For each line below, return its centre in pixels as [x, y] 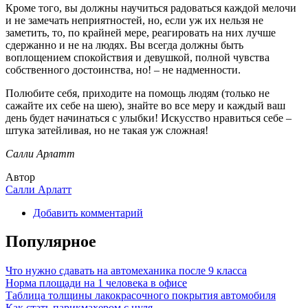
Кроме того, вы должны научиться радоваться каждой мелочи [151, 8]
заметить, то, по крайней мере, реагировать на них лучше [141, 32]
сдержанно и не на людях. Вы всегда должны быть [124, 45]
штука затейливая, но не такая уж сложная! [107, 130]
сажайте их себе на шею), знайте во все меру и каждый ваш [145, 105]
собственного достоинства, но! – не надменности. [123, 69]
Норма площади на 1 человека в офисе [96, 283]
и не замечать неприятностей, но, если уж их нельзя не [134, 20]
